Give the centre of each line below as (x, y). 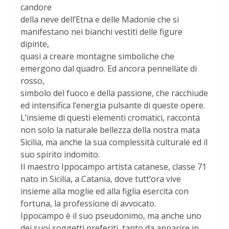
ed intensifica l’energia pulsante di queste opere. (113, 105)
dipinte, (35, 44)
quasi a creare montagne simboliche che (97, 56)
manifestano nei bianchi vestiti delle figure (101, 31)
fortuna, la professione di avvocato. (88, 203)
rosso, (32, 81)
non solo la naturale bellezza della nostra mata (110, 130)
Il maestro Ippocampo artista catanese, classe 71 (113, 166)
